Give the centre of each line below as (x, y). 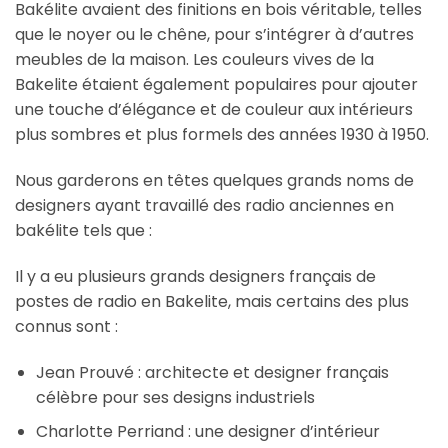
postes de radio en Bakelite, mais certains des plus (212, 301)
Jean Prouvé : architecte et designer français (212, 372)
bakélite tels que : (85, 231)
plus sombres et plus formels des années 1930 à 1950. (222, 135)
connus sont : (66, 326)
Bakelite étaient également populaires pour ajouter (216, 85)
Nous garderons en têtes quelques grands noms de (214, 181)
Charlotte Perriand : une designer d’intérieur (207, 432)
